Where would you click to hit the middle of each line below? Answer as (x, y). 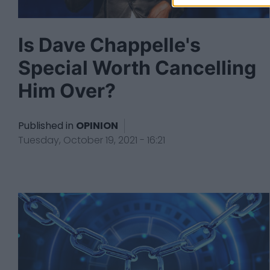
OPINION (97, 125)
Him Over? (67, 91)
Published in (46, 125)
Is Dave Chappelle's (109, 45)
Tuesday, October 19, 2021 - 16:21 (92, 140)
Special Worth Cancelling (137, 68)
